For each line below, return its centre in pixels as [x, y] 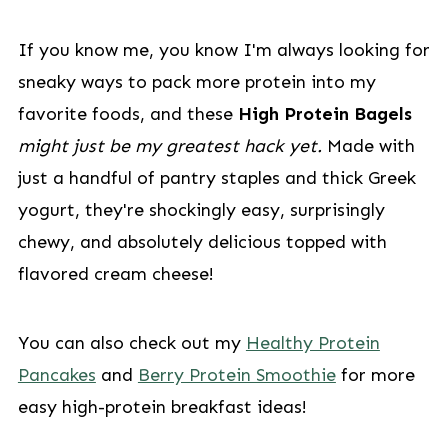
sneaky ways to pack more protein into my [196, 82]
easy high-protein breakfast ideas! [162, 407]
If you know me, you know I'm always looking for [223, 50]
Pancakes [56, 375]
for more [375, 375]
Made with [368, 146]
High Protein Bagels [324, 114]
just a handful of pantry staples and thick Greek [216, 178]
